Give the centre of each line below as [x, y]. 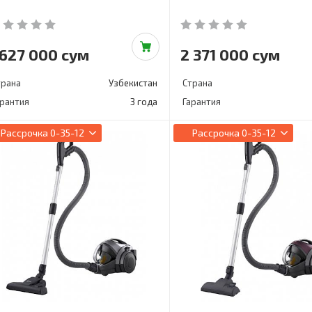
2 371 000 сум [230, 54]
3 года [143, 101]
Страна [197, 83]
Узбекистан [133, 83]
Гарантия [201, 101]
